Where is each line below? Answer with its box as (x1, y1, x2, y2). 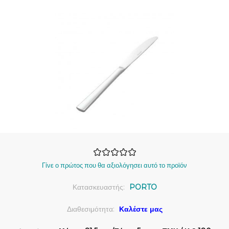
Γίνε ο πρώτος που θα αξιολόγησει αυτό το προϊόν (42, 161, 187, 170)
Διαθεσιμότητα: (66, 204, 114, 214)
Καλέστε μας (119, 204, 163, 214)
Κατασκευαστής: (72, 182, 125, 192)
